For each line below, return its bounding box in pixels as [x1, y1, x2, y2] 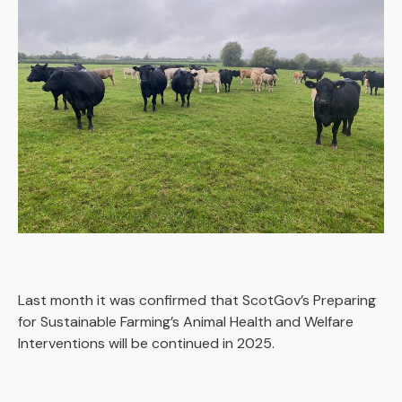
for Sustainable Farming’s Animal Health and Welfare [18, 312, 354, 331]
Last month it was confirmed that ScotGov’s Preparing [18, 291, 376, 310]
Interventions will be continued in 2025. [18, 334, 278, 353]
